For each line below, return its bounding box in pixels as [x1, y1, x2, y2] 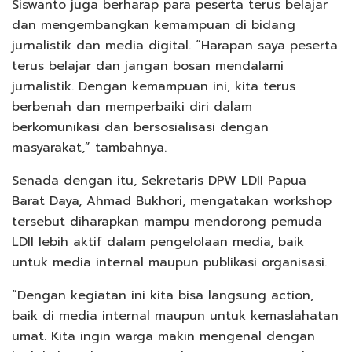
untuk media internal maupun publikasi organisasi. [12, 253, 327, 273]
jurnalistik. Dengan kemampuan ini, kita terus [12, 77, 295, 97]
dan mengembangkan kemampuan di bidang [12, 16, 295, 35]
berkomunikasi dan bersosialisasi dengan [12, 118, 269, 137]
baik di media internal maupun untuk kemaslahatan [12, 306, 339, 326]
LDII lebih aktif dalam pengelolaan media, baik [12, 233, 304, 252]
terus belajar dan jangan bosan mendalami [12, 57, 284, 76]
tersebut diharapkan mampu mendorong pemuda [12, 212, 322, 232]
